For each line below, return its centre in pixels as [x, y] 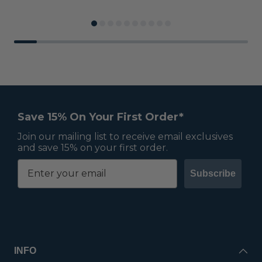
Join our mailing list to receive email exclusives [125, 136]
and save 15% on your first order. [93, 147]
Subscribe [213, 173]
